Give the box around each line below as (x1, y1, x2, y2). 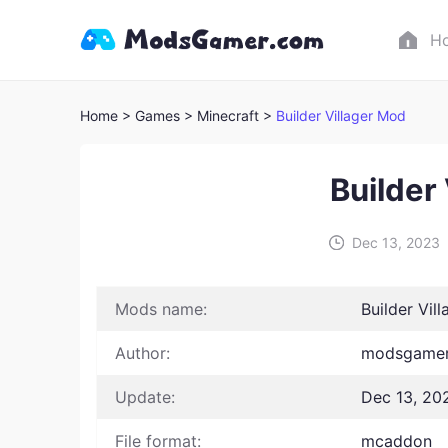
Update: (115, 387, 175, 407)
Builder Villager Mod (276, 107, 406, 124)
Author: (115, 343, 170, 363)
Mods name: (115, 299, 207, 319)
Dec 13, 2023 (351, 234, 440, 251)
